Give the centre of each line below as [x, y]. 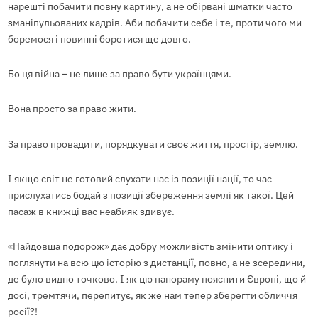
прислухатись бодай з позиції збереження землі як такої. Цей [150, 195]
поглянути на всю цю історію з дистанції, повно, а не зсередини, [156, 263]
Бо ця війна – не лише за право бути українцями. [119, 74]
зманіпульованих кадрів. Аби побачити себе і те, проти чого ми [154, 22]
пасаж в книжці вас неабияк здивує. [91, 211]
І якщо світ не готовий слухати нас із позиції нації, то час [139, 179]
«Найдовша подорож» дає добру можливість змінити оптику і [150, 247]
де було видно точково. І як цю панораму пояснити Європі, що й [157, 279]
